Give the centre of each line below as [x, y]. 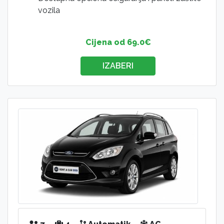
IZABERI [118, 66]
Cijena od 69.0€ [118, 42]
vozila [49, 10]
